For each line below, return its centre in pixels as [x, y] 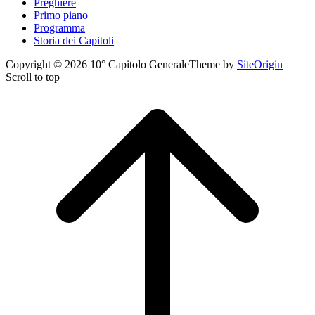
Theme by [213, 65]
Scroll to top [33, 77]
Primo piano [61, 15]
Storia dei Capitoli [74, 41]
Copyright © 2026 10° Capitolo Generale [97, 65]
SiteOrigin [260, 65]
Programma [59, 28]
